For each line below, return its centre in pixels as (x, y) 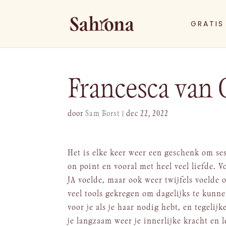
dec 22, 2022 (148, 114)
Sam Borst (103, 114)
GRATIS (207, 24)
